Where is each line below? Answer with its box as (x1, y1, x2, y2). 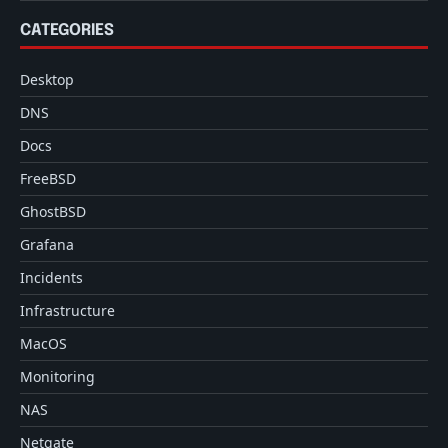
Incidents (20, 268, 83, 288)
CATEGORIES (20, 22, 114, 40)
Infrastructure (20, 301, 115, 321)
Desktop (20, 70, 74, 90)
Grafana (20, 235, 74, 255)
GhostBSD (20, 202, 86, 222)
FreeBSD (20, 169, 76, 189)
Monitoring (20, 367, 95, 387)
